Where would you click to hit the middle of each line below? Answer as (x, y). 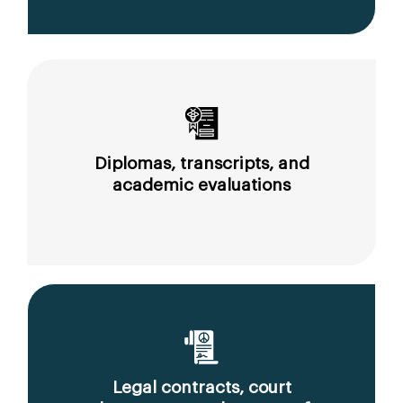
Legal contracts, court (201, 388)
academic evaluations (201, 185)
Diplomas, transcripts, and (201, 164)
